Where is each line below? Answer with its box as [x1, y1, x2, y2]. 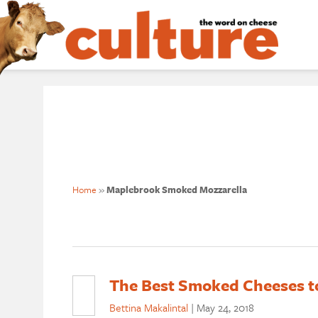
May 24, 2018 [196, 299, 254, 315]
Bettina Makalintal [109, 299, 188, 315]
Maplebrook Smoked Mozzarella [106, 182, 247, 197]
